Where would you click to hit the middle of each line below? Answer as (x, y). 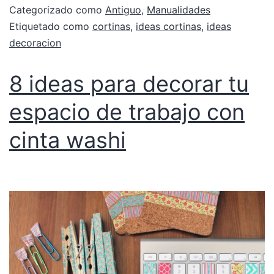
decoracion (35, 43)
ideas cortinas (168, 27)
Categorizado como (57, 10)
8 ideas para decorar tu (129, 84)
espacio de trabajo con (127, 112)
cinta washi (68, 140)
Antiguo (123, 10)
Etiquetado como (51, 27)
